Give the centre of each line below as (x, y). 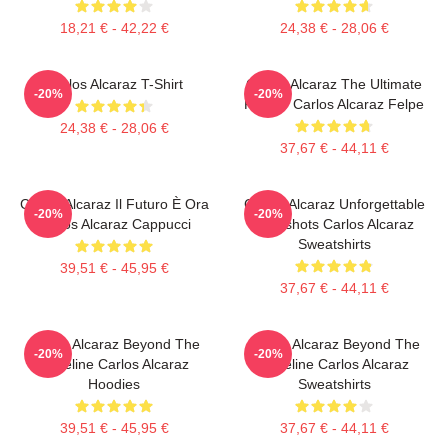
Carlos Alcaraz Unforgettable (334, 203)
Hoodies (114, 383)
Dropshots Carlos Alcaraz (334, 223)
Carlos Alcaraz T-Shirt (114, 83)
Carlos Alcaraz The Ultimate (334, 83)
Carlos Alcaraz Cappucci (114, 223)
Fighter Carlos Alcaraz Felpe (334, 103)
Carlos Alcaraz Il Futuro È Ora (114, 203)
